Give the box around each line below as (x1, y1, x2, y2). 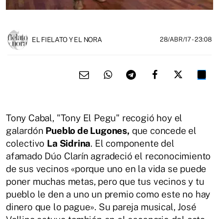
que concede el (129, 125, 197, 136)
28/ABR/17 (160, 36, 192, 43)
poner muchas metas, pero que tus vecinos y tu (6, 176, 204, 187)
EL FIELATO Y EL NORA (32, 36, 102, 44)
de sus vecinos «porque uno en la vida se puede (6, 163, 207, 174)
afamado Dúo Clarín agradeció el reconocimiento (6, 151, 211, 161)
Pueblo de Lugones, (45, 125, 130, 136)
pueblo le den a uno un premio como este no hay (6, 189, 211, 199)
